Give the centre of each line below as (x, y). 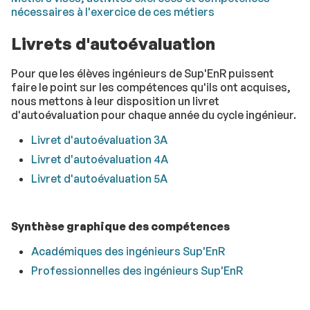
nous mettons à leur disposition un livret (115, 101)
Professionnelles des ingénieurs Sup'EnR (137, 271)
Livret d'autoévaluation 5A (99, 179)
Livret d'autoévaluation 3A (99, 140)
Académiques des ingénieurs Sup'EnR (128, 252)
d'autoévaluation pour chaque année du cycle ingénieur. (154, 115)
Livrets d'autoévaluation (113, 44)
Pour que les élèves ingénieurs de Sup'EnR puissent (143, 74)
